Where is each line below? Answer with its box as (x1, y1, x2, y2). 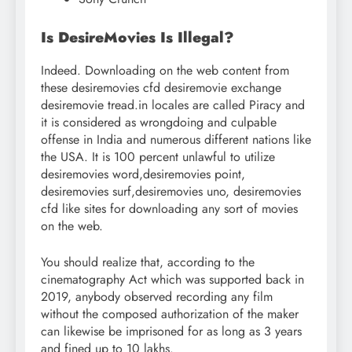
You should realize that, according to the (41, 253, 255, 272)
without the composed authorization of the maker (41, 305, 299, 324)
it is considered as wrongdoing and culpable (41, 113, 277, 132)
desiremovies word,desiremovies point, (41, 165, 245, 184)
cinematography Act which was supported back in (41, 270, 304, 289)
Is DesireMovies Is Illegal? (41, 26, 234, 48)
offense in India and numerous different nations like (41, 130, 311, 149)
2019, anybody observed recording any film (41, 288, 273, 306)
